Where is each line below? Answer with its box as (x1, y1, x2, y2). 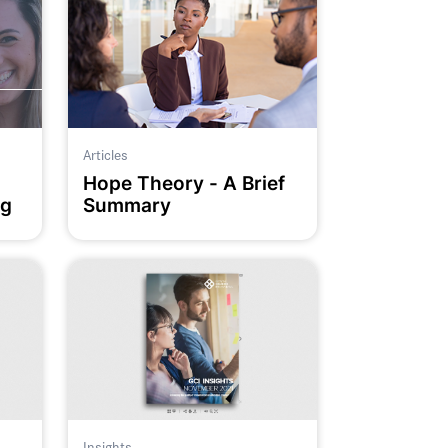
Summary (82, 193, 171, 217)
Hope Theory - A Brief (82, 171, 285, 195)
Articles (82, 143, 128, 166)
